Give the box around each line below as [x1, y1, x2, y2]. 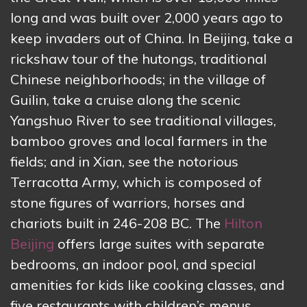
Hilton [224, 214, 262, 232]
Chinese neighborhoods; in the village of [10, 71, 266, 88]
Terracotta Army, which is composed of [10, 173, 262, 191]
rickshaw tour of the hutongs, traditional [10, 50, 267, 68]
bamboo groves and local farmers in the [10, 132, 267, 150]
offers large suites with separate [54, 235, 265, 253]
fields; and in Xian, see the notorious [10, 153, 238, 171]
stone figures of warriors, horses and [10, 194, 245, 212]
